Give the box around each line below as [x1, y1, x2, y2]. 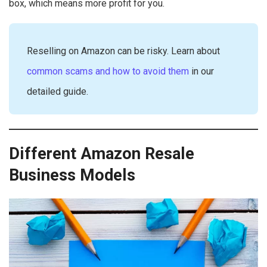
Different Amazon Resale [9, 144, 194, 164]
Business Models [9, 166, 135, 185]
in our [189, 65, 214, 77]
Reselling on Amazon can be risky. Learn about [27, 45, 220, 57]
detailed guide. [27, 85, 88, 97]
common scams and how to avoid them [27, 65, 189, 77]
